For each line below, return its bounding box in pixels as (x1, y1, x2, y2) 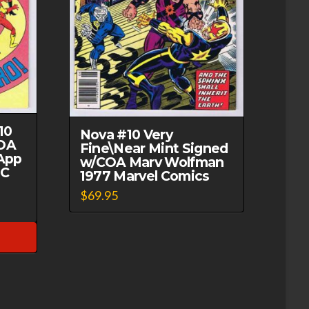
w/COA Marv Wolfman (79, 153, 224, 170)
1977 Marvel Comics (79, 167, 210, 184)
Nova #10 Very (79, 126, 173, 143)
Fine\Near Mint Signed (79, 139, 228, 157)
